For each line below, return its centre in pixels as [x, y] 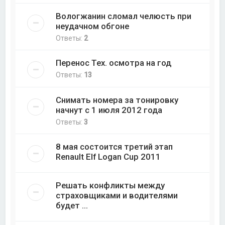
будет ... [72, 206]
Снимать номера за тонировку [117, 100]
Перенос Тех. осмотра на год [114, 63]
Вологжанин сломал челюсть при [124, 16]
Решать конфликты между [110, 186]
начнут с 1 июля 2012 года [109, 110]
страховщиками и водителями [117, 196]
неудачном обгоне [93, 26]
